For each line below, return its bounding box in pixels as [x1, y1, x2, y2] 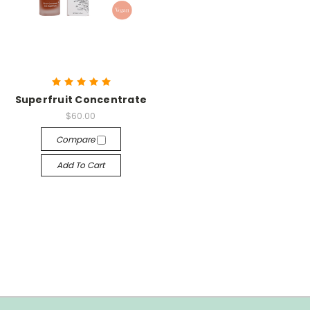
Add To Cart [57, 159, 105, 172]
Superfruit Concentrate [15, 93, 147, 107]
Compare [55, 134, 97, 146]
